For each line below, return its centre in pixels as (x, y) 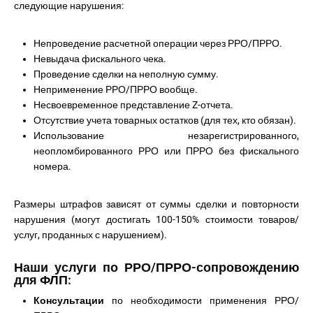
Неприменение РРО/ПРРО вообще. (116, 89)
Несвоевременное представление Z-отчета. (133, 105)
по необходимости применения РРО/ (205, 300)
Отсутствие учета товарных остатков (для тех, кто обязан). (165, 120)
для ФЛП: (43, 280)
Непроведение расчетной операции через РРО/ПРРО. (158, 43)
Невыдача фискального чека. (100, 59)
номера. (52, 166)
